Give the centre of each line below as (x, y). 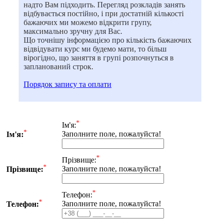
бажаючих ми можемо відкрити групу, (88, 22)
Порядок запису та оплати (68, 84)
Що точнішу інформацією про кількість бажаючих (108, 40)
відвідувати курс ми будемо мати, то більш (95, 49)
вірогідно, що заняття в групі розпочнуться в (99, 57)
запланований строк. (58, 66)
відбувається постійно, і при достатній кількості (104, 13)
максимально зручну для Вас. (73, 31)
